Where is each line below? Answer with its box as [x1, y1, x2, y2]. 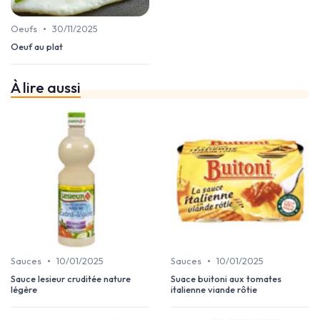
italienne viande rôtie [171, 284, 257, 296]
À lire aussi [11, 78, 81, 97]
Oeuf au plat [11, 41, 63, 53]
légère [11, 284, 37, 296]
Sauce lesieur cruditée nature [11, 273, 131, 285]
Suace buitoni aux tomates [171, 273, 281, 285]
